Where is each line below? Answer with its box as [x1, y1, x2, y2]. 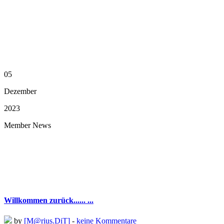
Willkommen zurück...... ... [4, 195, 93, 204]
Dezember [4, 87, 36, 96]
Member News [4, 121, 51, 130]
